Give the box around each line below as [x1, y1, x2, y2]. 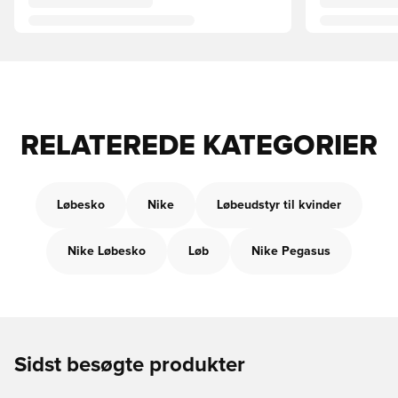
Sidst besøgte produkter [14, 354, 245, 376]
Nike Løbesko [68, 245, 146, 258]
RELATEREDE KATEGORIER [20, 132, 378, 161]
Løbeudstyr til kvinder [217, 199, 341, 211]
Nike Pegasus [251, 245, 330, 258]
